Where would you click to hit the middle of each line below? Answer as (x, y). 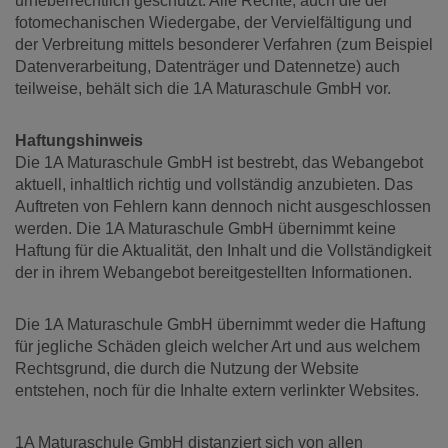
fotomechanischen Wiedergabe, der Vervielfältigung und (213, 22)
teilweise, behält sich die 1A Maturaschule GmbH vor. (203, 88)
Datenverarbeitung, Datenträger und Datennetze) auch (207, 66)
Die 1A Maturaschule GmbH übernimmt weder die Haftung (220, 324)
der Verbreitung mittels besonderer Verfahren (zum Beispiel (224, 44)
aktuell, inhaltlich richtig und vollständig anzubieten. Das (214, 184)
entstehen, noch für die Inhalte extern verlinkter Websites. (217, 390)
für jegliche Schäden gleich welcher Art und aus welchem (217, 346)
